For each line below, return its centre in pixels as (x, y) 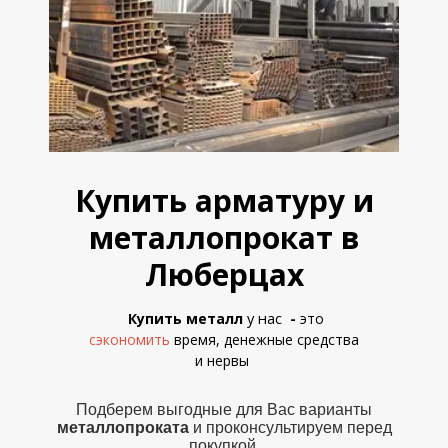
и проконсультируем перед (290, 427)
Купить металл (185, 318)
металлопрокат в (224, 237)
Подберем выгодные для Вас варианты (224, 409)
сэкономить (129, 339)
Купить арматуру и (224, 200)
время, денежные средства (266, 339)
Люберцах (224, 274)
